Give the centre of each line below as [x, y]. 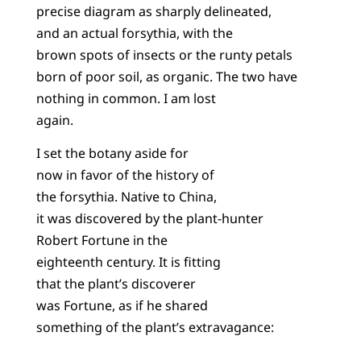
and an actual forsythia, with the [134, 33]
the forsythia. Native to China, [126, 197]
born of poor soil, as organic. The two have [166, 77]
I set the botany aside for [112, 154]
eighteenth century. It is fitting [128, 262]
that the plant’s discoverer [116, 284]
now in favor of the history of [125, 175]
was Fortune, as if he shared [122, 306]
